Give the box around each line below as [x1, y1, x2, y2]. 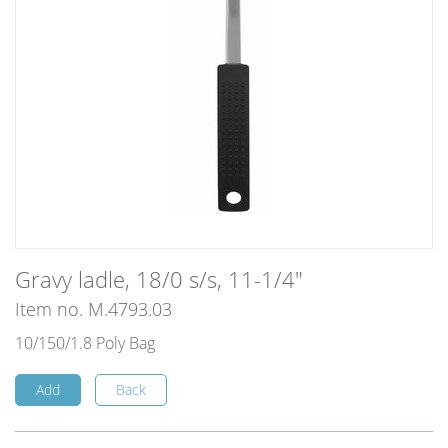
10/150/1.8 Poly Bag [15, 332, 155, 354]
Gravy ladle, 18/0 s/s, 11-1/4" [15, 264, 303, 295]
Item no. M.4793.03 [15, 297, 172, 321]
